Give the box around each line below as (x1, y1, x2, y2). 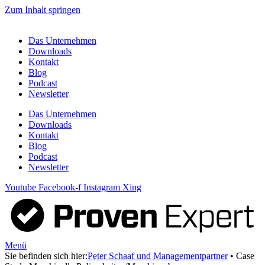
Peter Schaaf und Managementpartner (88, 251, 228, 261)
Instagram (83, 182, 120, 192)
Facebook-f (38, 182, 81, 192)
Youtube (5, 182, 36, 192)
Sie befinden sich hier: (5, 251, 88, 261)
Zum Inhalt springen (5, 5, 80, 15)
